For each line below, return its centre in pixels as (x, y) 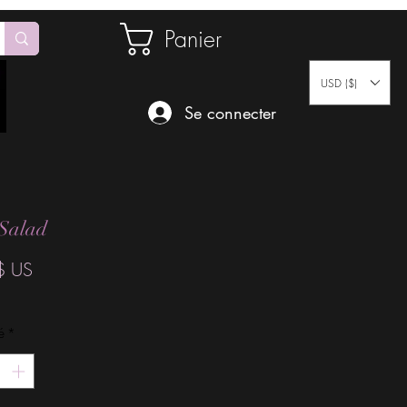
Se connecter (230, 112)
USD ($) (339, 83)
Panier (193, 39)
